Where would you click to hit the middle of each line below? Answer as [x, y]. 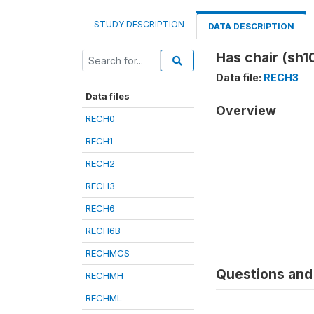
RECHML [104, 298]
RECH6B [103, 231]
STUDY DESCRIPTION [139, 24]
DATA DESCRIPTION [251, 26]
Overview [246, 110]
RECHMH [104, 275]
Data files [108, 96]
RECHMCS [108, 253]
